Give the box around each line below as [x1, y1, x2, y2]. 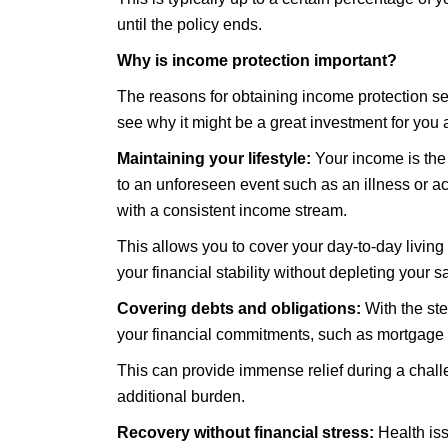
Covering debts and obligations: [117, 300, 361, 317]
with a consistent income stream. [117, 202, 347, 219]
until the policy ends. [117, 16, 262, 33]
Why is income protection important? [117, 52, 397, 69]
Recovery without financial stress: [117, 424, 374, 441]
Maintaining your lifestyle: [117, 150, 311, 167]
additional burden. [117, 388, 245, 405]
